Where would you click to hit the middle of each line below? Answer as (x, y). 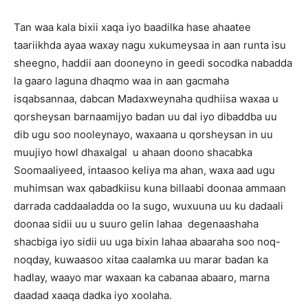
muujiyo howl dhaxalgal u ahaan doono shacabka (133, 152)
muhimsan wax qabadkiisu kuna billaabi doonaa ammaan (150, 188)
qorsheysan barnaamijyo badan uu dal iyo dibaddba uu (145, 117)
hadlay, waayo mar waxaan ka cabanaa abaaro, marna (142, 277)
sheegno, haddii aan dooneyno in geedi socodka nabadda (153, 63)
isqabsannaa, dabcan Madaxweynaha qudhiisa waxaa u (146, 99)
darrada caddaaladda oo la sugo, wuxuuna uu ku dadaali (148, 206)
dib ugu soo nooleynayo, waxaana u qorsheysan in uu (143, 134)
